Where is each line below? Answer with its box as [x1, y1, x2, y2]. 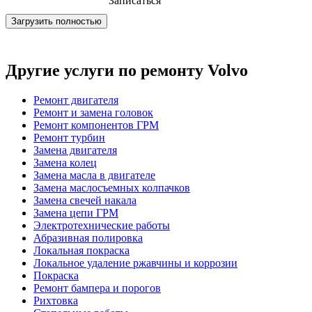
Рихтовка [33, 294, 78, 306]
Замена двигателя [33, 143, 117, 156]
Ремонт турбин [33, 131, 105, 143]
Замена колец [33, 156, 97, 169]
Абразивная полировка [33, 231, 143, 244]
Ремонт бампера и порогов [33, 281, 161, 294]
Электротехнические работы [33, 219, 170, 231]
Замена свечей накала [33, 194, 136, 206]
